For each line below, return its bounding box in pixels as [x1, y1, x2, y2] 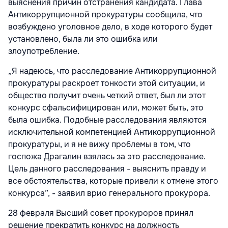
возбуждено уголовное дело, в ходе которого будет [8, 21, 212, 33]
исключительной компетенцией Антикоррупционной [8, 127, 215, 138]
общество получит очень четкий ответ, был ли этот [8, 90, 206, 101]
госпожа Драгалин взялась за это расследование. [8, 151, 206, 162]
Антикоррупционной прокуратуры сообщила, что [8, 9, 203, 20]
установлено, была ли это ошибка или [8, 34, 158, 45]
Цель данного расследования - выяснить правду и [8, 163, 206, 175]
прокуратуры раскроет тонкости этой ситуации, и [8, 78, 205, 89]
